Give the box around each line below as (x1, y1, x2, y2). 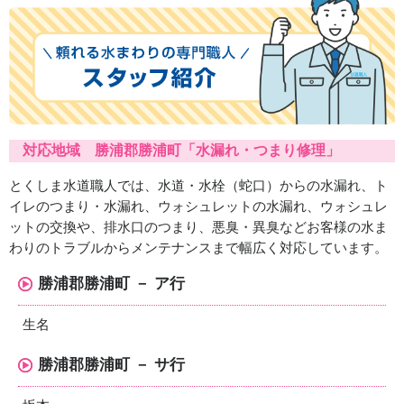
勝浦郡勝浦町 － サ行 (38, 355, 185, 373)
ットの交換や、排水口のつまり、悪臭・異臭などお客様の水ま (9, 220, 388, 234)
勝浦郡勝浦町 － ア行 (38, 274, 185, 292)
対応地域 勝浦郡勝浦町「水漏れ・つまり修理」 (23, 142, 340, 159)
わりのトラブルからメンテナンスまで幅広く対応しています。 (9, 241, 388, 255)
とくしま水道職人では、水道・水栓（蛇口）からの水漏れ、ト (9, 179, 388, 193)
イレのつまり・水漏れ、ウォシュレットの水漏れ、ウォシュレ (9, 199, 388, 214)
